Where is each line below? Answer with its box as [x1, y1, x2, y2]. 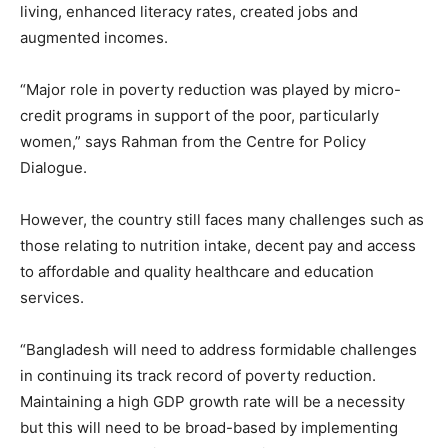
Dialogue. [20, 158, 87, 178]
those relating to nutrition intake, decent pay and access [20, 236, 416, 256]
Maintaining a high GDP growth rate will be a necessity [20, 392, 405, 412]
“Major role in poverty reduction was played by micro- [20, 80, 401, 100]
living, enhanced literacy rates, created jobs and [20, 2, 358, 22]
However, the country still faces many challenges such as [20, 210, 424, 230]
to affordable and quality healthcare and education [20, 262, 374, 282]
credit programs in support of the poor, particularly [20, 106, 379, 126]
